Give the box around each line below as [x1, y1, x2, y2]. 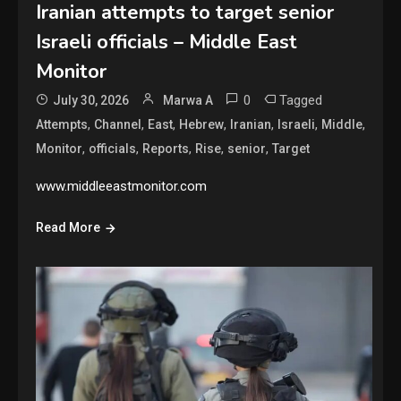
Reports [142, 141, 190, 156]
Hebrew [179, 116, 225, 132]
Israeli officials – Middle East [36, 28, 298, 55]
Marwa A [163, 92, 214, 107]
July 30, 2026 [53, 92, 130, 107]
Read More [36, 219, 101, 235]
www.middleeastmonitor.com [36, 177, 208, 194]
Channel [94, 116, 142, 132]
